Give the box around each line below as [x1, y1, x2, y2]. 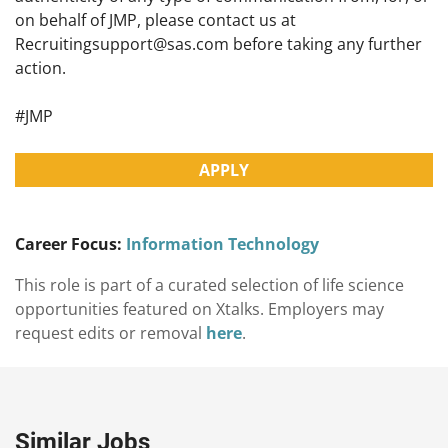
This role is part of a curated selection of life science [15, 274, 404, 297]
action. [15, 57, 66, 80]
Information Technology [126, 233, 319, 256]
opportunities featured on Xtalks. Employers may [15, 298, 384, 321]
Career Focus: [15, 233, 122, 256]
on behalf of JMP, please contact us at [15, 9, 296, 32]
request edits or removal [15, 322, 206, 345]
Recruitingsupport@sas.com [15, 33, 229, 56]
